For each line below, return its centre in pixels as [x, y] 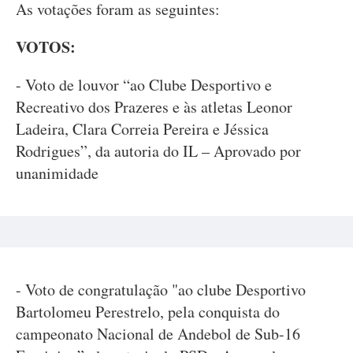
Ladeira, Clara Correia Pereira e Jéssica [142, 129]
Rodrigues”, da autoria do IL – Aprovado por [158, 151]
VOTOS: [46, 47]
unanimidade [57, 173]
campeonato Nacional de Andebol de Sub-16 [158, 334]
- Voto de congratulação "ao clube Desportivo [161, 290]
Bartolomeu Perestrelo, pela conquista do [148, 312]
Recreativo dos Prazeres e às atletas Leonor [154, 107]
